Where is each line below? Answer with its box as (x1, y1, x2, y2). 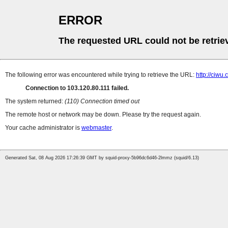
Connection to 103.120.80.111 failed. (25, 84, 129, 92)
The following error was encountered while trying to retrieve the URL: (5, 71, 196, 79)
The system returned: (5, 98, 65, 105)
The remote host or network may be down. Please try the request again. (5, 111, 201, 119)
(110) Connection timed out (65, 98, 139, 105)
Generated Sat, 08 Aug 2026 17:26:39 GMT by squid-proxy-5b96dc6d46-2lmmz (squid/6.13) (5, 155, 199, 161)
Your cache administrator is (5, 124, 81, 132)
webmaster (81, 124, 111, 132)
